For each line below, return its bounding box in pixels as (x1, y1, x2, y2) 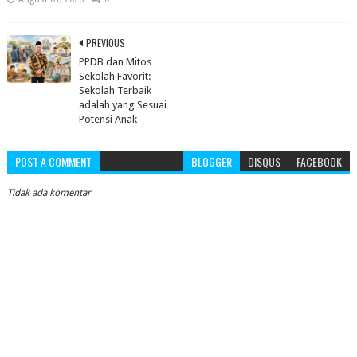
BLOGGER (191, 153, 233, 171)
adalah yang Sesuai (78, 99, 167, 112)
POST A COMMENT (14, 153, 92, 171)
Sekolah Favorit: (78, 70, 151, 83)
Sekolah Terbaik (78, 84, 151, 97)
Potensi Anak (78, 113, 137, 126)
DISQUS (248, 153, 281, 171)
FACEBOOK (296, 153, 343, 171)
